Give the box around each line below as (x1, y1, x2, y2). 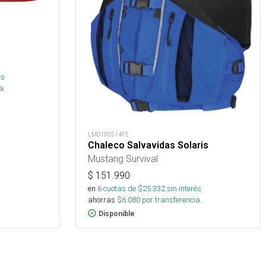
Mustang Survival (88, 152, 158, 164)
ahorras (88, 194, 115, 205)
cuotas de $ (102, 183, 142, 194)
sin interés (167, 183, 201, 194)
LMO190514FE (88, 130, 129, 138)
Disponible (99, 209, 135, 218)
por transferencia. (140, 194, 202, 205)
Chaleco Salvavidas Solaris (88, 139, 208, 151)
